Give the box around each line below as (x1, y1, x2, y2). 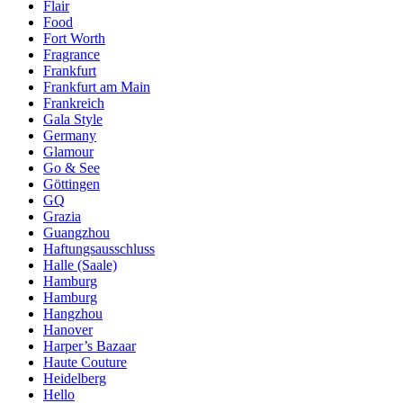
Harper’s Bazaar (43, 337, 136, 354)
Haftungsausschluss (43, 240, 155, 256)
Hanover (43, 321, 93, 337)
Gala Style (43, 111, 103, 127)
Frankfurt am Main (43, 78, 150, 94)
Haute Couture (43, 354, 127, 370)
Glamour (43, 143, 94, 159)
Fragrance (43, 46, 100, 62)
